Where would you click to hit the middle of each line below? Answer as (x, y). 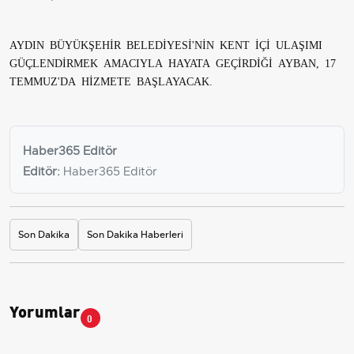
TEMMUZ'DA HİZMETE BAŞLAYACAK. (111, 80)
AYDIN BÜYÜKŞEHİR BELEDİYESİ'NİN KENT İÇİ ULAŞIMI (166, 44)
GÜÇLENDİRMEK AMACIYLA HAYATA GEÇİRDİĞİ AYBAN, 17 (173, 62)
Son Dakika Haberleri (135, 234)
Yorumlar (45, 310)
